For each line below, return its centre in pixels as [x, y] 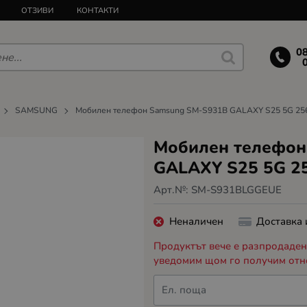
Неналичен [196, 221]
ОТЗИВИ [38, 10]
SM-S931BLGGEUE [236, 190]
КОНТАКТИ [98, 10]
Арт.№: [172, 190]
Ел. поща [184, 290]
